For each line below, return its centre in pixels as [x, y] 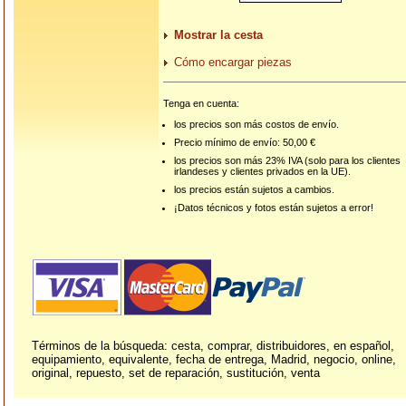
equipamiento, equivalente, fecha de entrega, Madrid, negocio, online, [214, 359]
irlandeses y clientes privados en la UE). [263, 172]
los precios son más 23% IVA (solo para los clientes [288, 161]
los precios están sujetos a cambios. [255, 190]
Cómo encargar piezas [233, 63]
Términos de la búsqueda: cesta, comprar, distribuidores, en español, [213, 346]
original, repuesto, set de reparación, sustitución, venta [176, 373]
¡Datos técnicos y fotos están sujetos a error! [274, 208]
